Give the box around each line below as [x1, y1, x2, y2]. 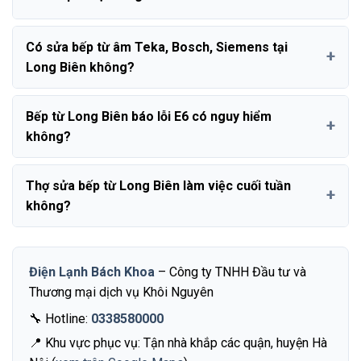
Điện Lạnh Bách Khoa [29, 263, 155, 280]
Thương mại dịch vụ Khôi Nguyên [29, 284, 214, 300]
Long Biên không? [26, 59, 135, 75]
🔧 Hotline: [29, 310, 91, 326]
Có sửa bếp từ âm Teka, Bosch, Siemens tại [26, 39, 288, 55]
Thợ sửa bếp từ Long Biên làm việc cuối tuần [26, 177, 291, 193]
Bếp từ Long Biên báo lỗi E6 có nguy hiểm [26, 108, 272, 124]
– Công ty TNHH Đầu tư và [155, 263, 306, 280]
